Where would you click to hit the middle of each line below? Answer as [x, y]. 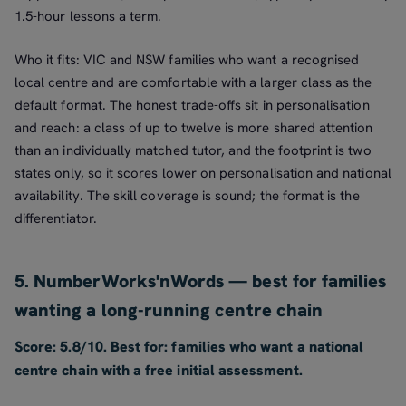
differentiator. [56, 218]
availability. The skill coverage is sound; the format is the [187, 195]
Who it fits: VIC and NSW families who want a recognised [187, 59]
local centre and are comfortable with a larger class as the [193, 82]
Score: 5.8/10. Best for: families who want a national [189, 346]
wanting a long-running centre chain [169, 309]
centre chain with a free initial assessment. [159, 370]
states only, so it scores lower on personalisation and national [203, 173]
